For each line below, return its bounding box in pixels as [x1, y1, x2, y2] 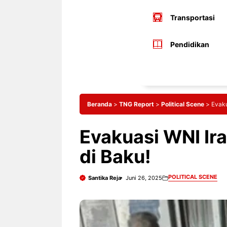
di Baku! [80, 145, 151, 168]
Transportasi [170, 13, 215, 22]
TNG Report [119, 100, 154, 108]
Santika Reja [88, 174, 121, 181]
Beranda [87, 100, 112, 108]
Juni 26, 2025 [125, 174, 162, 181]
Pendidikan [170, 40, 209, 49]
